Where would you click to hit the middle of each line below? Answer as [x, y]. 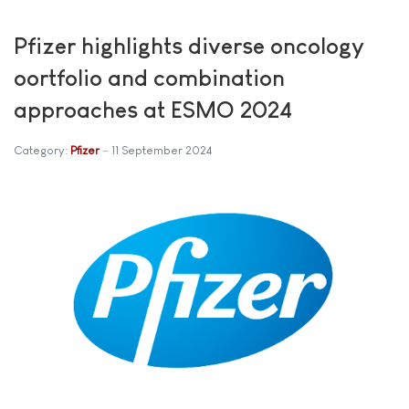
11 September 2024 [162, 150]
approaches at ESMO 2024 [153, 110]
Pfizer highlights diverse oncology [189, 46]
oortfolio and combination [149, 78]
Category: [42, 150]
